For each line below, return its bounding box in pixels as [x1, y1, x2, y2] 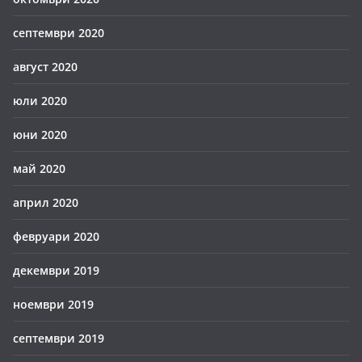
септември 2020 [13, 25, 104, 40]
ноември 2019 [13, 297, 94, 312]
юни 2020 [13, 127, 67, 142]
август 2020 [13, 59, 78, 74]
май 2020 [13, 161, 65, 176]
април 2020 [13, 195, 78, 210]
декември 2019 [13, 263, 99, 278]
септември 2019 [13, 330, 104, 346]
